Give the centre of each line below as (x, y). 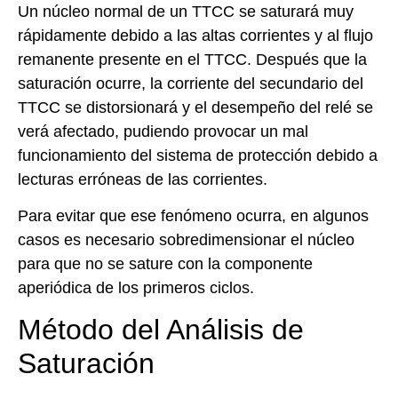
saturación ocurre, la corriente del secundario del (191, 83)
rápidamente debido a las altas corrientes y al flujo (195, 35)
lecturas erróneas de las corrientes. (143, 179)
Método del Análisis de (161, 330)
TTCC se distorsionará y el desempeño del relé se (195, 107)
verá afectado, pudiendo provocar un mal (163, 131)
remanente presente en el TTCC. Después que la (192, 59)
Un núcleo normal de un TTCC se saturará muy (186, 11)
